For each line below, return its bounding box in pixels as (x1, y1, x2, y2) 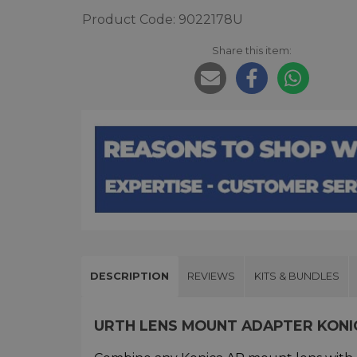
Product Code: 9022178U (82, 12, 243, 28)
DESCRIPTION (90, 269, 170, 282)
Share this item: (211, 44, 292, 57)
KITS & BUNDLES (253, 269, 339, 282)
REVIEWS (187, 269, 236, 282)
